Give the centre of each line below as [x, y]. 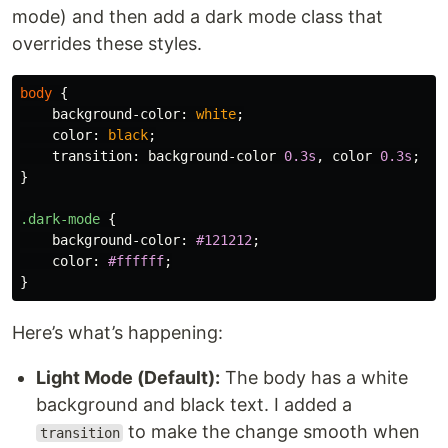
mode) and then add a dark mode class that [197, 16]
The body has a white [314, 377]
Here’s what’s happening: [117, 332]
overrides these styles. [107, 43]
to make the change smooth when [272, 431]
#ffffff [136, 261]
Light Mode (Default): [128, 377]
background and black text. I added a [194, 404]
